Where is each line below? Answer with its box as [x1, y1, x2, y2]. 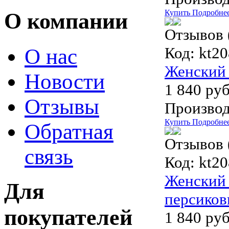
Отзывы [25, 94, 99, 119]
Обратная [25, 119, 113, 144]
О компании [4, 9, 128, 34]
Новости [25, 69, 105, 94]
